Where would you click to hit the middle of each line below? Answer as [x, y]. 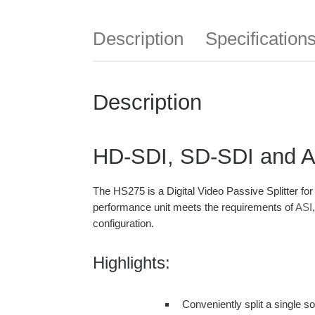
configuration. [123, 224]
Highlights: [131, 263]
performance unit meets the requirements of [194, 207]
